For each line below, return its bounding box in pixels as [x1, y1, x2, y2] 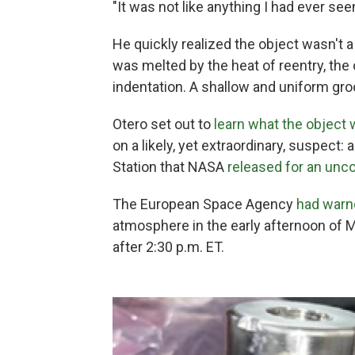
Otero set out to [113, 115, 214, 132]
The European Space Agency [113, 195, 296, 212]
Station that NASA [113, 158, 227, 175]
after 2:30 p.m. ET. [113, 238, 224, 255]
